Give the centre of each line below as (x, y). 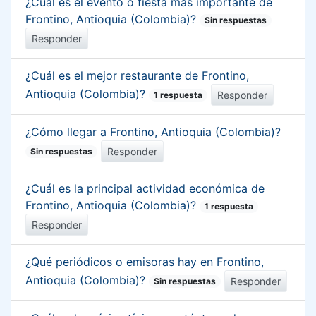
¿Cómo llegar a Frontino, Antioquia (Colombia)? (153, 132)
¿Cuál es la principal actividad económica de (145, 188)
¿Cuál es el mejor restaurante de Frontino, (137, 75)
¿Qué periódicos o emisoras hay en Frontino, (145, 261)
